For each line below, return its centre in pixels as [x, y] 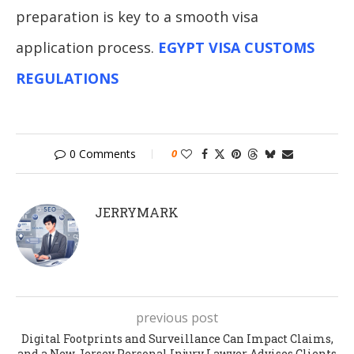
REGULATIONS [67, 78]
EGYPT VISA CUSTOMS [236, 47]
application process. [87, 47]
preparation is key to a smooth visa [137, 16]
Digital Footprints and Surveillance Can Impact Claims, [177, 338]
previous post [177, 317]
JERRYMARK [137, 212]
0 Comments [103, 153]
